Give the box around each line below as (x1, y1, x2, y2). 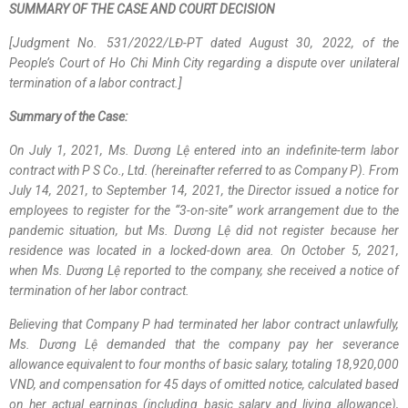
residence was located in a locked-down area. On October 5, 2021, (9, 243, 399, 258)
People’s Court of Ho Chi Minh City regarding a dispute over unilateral (9, 56, 399, 70)
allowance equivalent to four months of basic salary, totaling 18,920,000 (9, 357, 399, 372)
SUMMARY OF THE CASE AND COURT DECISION (9, 2, 275, 16)
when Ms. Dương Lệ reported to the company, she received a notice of (9, 263, 399, 278)
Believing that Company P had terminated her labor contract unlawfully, (9, 317, 399, 331)
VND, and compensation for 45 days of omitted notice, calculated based (9, 377, 399, 392)
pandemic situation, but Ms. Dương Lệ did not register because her (9, 223, 399, 238)
